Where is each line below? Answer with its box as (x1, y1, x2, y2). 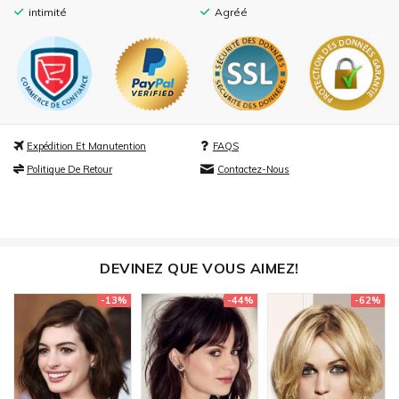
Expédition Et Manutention (27, 139, 146, 152)
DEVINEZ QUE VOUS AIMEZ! (100, 258, 299, 277)
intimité (28, 4, 67, 19)
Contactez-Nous (216, 162, 289, 175)
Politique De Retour (27, 162, 112, 175)
